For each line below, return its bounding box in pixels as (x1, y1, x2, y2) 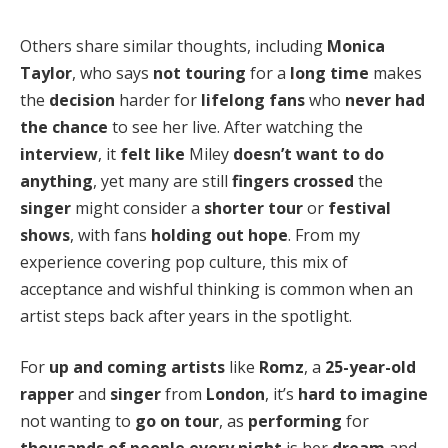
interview (20, 142, 98, 165)
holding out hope (151, 223, 288, 246)
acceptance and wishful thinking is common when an (20, 277, 413, 300)
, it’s (265, 383, 298, 406)
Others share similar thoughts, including (20, 34, 327, 57)
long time (290, 61, 369, 84)
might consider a (71, 196, 204, 219)
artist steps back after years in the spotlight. (20, 304, 352, 327)
